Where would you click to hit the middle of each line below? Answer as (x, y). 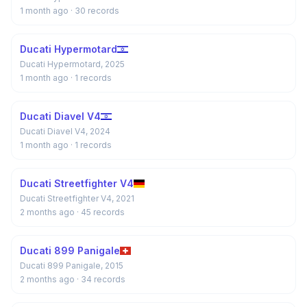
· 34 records (101, 279)
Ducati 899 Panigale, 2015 (72, 266)
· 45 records (101, 212)
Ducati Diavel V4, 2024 (65, 131)
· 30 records (95, 11)
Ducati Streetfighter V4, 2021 (77, 198)
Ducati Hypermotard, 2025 (72, 64)
